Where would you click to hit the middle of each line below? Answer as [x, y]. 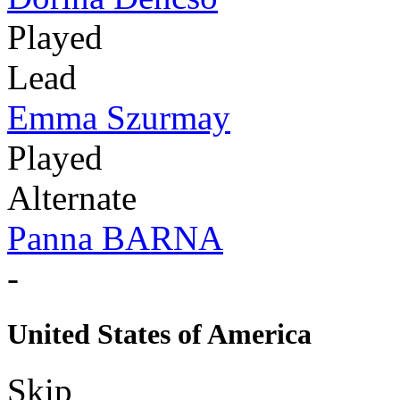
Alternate [72, 197]
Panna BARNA [115, 237]
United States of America [159, 333]
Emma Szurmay [119, 117]
